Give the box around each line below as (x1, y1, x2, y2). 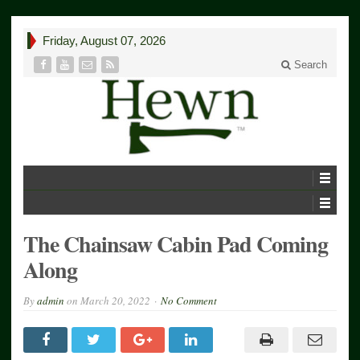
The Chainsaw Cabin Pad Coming (23, 227, 328, 260)
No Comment (161, 292, 217, 308)
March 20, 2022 (80, 292, 150, 308)
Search (291, 59, 327, 71)
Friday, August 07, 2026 (43, 34, 166, 47)
